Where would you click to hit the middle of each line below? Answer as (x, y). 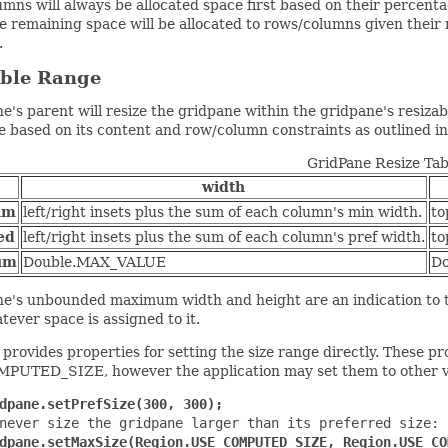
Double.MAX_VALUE (94, 262)
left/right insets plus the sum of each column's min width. (222, 212)
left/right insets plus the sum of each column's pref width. (223, 237)
